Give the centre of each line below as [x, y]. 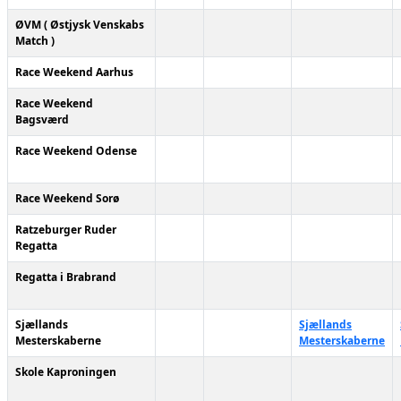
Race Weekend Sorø [67, 198]
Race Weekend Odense [76, 151]
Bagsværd [42, 119]
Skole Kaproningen [66, 372]
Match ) [35, 41]
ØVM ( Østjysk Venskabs [80, 25]
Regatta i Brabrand [66, 277]
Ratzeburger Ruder [66, 230]
